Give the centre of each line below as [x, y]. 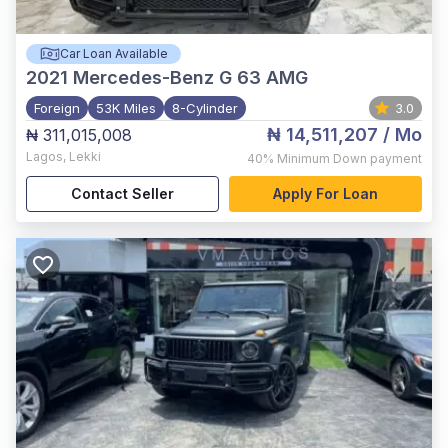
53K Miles [126, 108]
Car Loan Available [113, 53]
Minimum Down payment [349, 158]
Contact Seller [122, 193]
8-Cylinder [205, 108]
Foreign [57, 108]
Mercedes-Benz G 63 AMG [190, 77]
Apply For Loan [325, 193]
